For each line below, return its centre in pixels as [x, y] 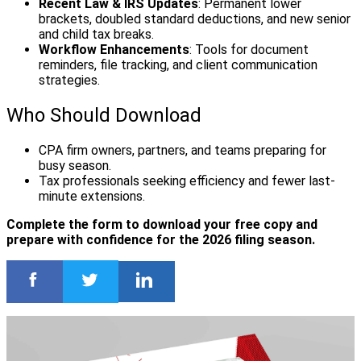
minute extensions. [92, 196]
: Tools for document [249, 49]
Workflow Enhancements [114, 49]
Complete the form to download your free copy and [162, 224]
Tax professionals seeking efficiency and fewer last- [187, 180]
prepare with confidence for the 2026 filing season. [161, 239]
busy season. [75, 165]
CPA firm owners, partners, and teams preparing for [183, 150]
